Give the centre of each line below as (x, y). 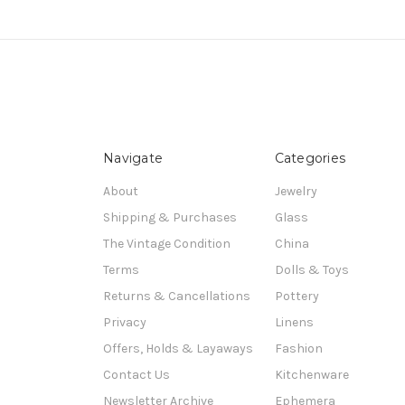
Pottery (297, 296)
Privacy (125, 322)
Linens (294, 322)
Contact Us (137, 374)
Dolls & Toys (311, 269)
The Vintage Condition (167, 243)
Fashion (298, 348)
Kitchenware (311, 374)
